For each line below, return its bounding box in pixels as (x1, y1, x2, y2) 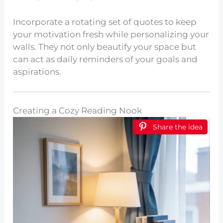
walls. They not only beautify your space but (13, 41, 197, 52)
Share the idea (152, 122, 203, 132)
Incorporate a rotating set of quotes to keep (13, 16, 197, 27)
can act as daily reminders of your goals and (13, 54, 198, 64)
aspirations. (13, 66, 62, 77)
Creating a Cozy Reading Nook (13, 106, 142, 116)
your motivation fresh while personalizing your (13, 29, 210, 39)
